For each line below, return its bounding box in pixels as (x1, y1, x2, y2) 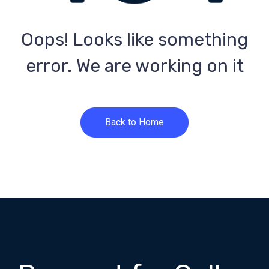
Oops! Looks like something (21, 28, 248, 50)
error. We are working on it (25, 55, 244, 77)
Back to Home (105, 116, 164, 128)
